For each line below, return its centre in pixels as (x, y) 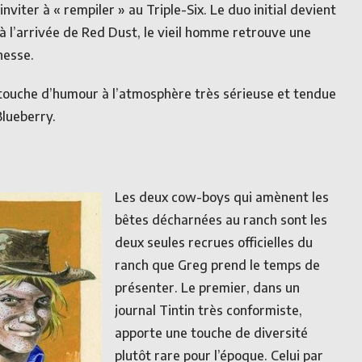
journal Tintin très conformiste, (208, 310)
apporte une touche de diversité (211, 333)
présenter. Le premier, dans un (207, 287)
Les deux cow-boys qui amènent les (222, 197)
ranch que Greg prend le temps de (217, 265)
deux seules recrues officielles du (214, 242)
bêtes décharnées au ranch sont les (221, 219)
